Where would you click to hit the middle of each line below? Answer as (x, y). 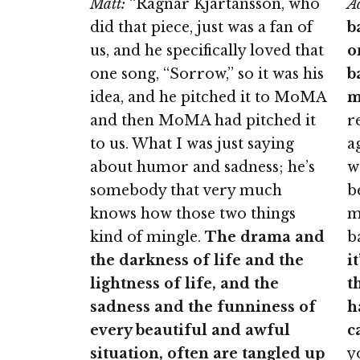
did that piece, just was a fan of (201, 28)
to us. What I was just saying (192, 144)
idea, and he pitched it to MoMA (208, 98)
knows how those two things (193, 214)
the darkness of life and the (197, 261)
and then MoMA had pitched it (203, 121)
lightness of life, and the (184, 284)
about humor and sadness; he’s (202, 168)
